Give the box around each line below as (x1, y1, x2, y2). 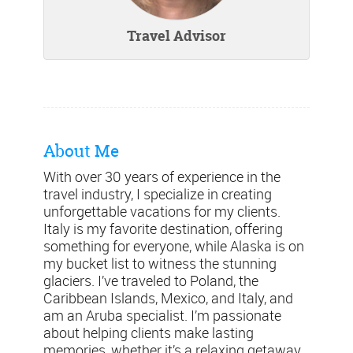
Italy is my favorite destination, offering (43, 219, 283, 238)
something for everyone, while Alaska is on (43, 236, 304, 255)
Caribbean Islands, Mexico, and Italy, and (43, 288, 293, 307)
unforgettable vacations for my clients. (43, 202, 281, 221)
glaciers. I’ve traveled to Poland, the (43, 271, 258, 290)
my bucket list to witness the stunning (43, 254, 277, 273)
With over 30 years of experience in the (43, 167, 281, 186)
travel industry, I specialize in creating (43, 184, 272, 203)
